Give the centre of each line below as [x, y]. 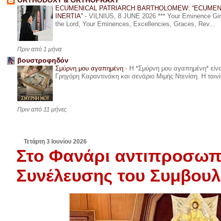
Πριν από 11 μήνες [42, 110]
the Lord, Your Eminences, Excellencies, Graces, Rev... [135, 24]
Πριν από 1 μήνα [39, 50]
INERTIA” [70, 16]
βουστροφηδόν [43, 61]
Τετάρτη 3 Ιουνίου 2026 [55, 142]
